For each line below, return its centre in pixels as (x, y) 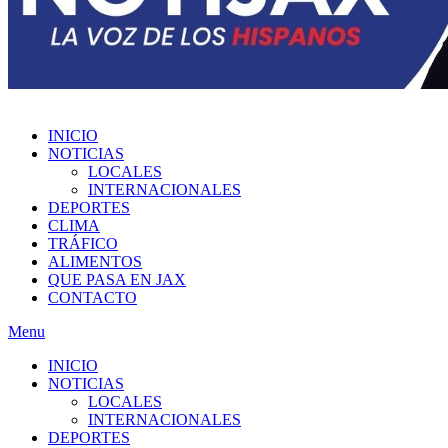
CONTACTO (92, 297)
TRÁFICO (83, 243)
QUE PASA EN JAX (117, 279)
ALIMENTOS (95, 261)
